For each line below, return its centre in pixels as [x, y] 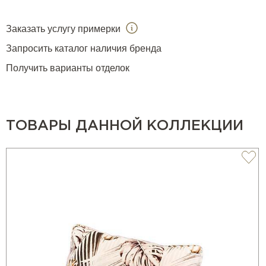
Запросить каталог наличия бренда [84, 49]
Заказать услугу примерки [64, 29]
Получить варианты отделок [68, 68]
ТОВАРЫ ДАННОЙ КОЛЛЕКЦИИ [125, 126]
